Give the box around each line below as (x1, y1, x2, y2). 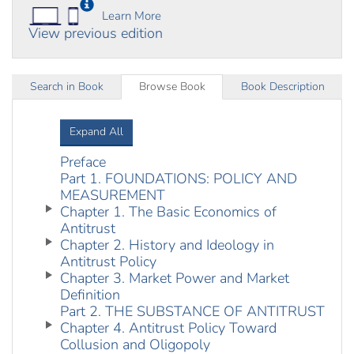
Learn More (102, 8, 161, 24)
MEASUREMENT (60, 186, 165, 205)
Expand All (70, 124, 123, 140)
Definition (60, 285, 120, 305)
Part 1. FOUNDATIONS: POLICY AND (60, 169, 297, 189)
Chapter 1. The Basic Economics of (60, 202, 277, 222)
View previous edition (28, 24, 163, 43)
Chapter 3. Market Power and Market (60, 269, 289, 288)
